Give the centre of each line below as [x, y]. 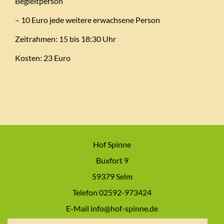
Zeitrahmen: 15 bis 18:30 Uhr [65, 39]
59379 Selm [112, 176]
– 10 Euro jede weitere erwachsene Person [87, 20]
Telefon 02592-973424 [112, 192]
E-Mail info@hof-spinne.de [112, 208]
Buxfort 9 [112, 160]
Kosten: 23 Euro [43, 58]
